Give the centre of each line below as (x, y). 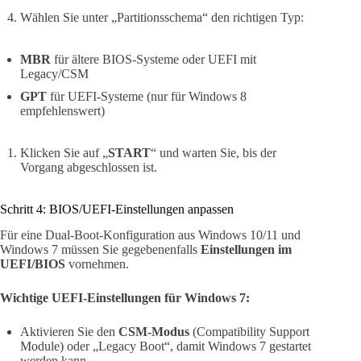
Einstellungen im (246, 250)
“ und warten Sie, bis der (214, 152)
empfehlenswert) (62, 110)
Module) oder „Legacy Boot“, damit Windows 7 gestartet (166, 346)
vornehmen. (97, 264)
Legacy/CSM (54, 73)
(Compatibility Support (249, 332)
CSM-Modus (154, 332)
